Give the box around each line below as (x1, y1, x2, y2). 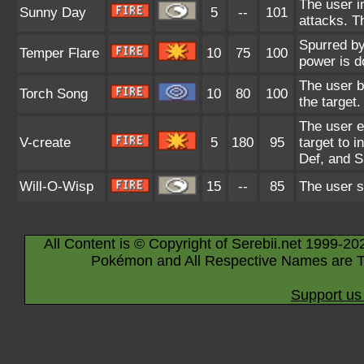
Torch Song (19, 86, 88, 102)
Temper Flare (19, 45, 99, 61)
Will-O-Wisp (19, 179, 93, 194)
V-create (19, 135, 71, 150)
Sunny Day (19, 5, 86, 20)
